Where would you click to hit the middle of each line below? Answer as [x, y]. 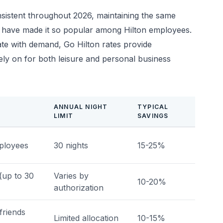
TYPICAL [153, 107]
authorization [79, 188]
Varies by [71, 176]
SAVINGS [153, 116]
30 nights [71, 145]
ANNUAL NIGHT [81, 107]
